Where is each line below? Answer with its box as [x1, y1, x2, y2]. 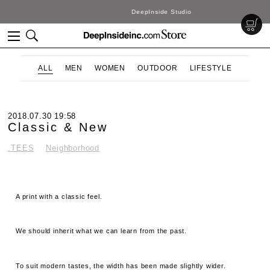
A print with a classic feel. [16, 192, 102, 200]
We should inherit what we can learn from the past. [16, 227, 187, 235]
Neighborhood [46, 143, 100, 152]
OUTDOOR [137, 64, 178, 72]
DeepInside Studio [105, 8, 165, 15]
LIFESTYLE [189, 64, 232, 72]
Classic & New [8, 121, 108, 134]
